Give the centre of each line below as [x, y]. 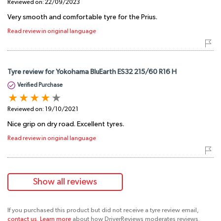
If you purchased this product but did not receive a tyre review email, [103, 210]
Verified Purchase [40, 85]
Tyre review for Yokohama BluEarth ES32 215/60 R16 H [92, 72]
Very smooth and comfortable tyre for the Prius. [82, 17]
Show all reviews [65, 182]
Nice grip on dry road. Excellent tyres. [66, 124]
